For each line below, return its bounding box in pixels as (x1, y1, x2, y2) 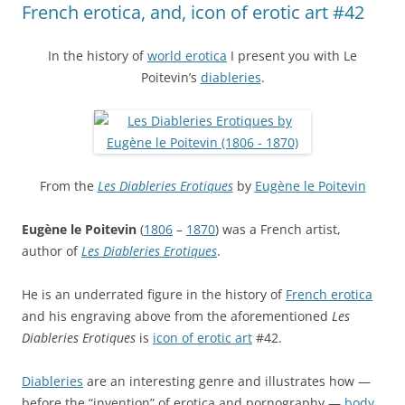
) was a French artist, (215, 220, 341, 238)
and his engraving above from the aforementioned (22, 306, 332, 325)
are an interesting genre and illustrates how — (83, 372, 371, 390)
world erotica (147, 46, 227, 64)
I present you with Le (227, 46, 357, 64)
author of (22, 241, 81, 259)
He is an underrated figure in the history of (22, 285, 286, 303)
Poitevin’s (140, 68, 201, 86)
